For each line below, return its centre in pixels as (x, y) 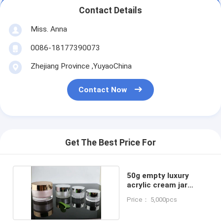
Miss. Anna (49, 29)
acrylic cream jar (157, 185)
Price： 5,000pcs (152, 199)
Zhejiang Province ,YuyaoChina (81, 66)
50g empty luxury (158, 175)
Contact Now (103, 90)
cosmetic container (163, 194)
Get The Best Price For (110, 143)
